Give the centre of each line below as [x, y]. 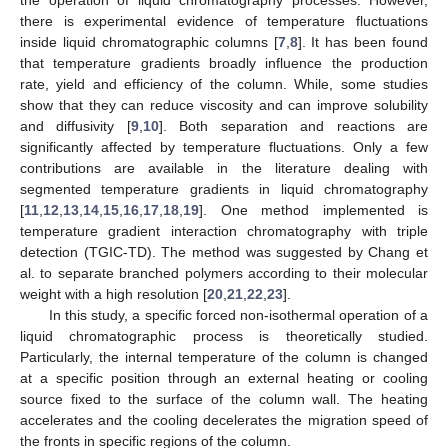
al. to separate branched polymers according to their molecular [224, 272]
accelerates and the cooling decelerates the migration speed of [224, 419]
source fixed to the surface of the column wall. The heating [224, 398]
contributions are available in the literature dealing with [224, 167]
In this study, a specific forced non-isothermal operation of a [238, 314]
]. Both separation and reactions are [293, 125]
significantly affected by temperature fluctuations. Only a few [224, 146]
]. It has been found [362, 41]
